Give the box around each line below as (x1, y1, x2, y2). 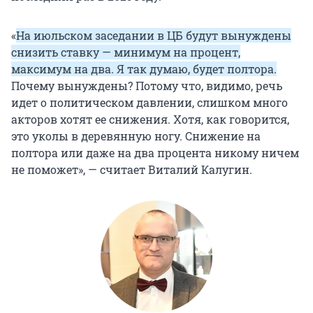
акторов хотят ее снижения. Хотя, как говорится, (11, 112, 289, 127)
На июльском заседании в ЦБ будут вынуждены (16, 28, 291, 43)
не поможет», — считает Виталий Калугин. (11, 162, 252, 177)
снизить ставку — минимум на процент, (11, 45, 240, 60)
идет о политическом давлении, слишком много (11, 95, 288, 110)
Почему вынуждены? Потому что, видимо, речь (11, 78, 282, 94)
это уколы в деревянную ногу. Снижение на (11, 129, 261, 144)
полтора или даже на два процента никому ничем (11, 145, 299, 161)
